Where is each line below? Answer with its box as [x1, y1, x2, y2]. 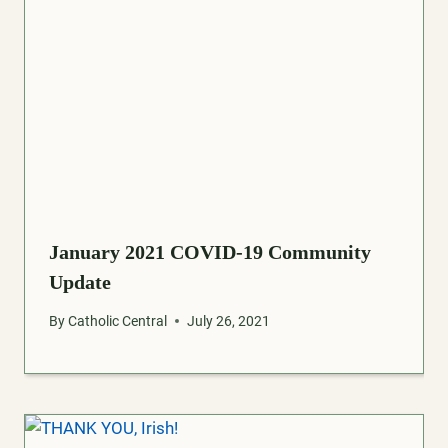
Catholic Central [68, 312, 168, 329]
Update [49, 271, 111, 294]
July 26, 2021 [187, 312, 271, 329]
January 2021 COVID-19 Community [49, 241, 371, 264]
